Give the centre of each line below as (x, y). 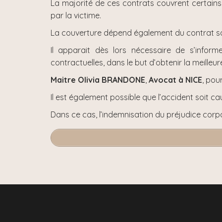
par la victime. (76, 15)
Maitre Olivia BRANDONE (98, 80)
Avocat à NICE (175, 80)
